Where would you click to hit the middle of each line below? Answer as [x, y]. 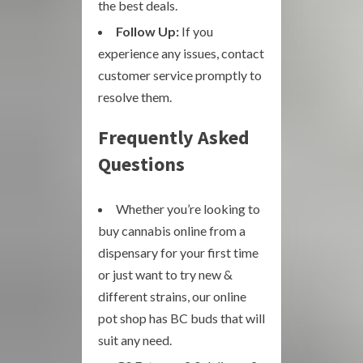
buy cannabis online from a [172, 231]
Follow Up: [147, 31]
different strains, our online [172, 296]
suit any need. [135, 340]
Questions [141, 164]
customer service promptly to [180, 75]
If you [196, 31]
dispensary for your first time [178, 252]
